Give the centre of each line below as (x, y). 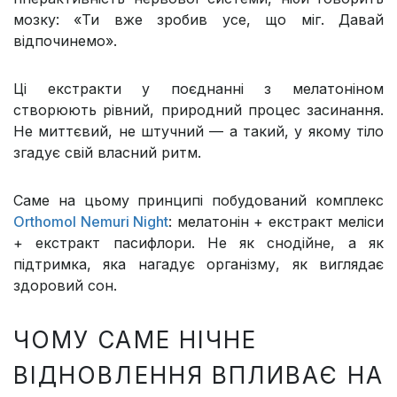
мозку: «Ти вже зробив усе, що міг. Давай (198, 20)
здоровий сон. (65, 286)
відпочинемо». (65, 41)
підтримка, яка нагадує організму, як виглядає (198, 265)
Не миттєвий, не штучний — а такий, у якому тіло (198, 132)
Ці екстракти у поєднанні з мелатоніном (198, 89)
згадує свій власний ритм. (107, 153)
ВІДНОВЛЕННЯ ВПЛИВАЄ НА (198, 376)
